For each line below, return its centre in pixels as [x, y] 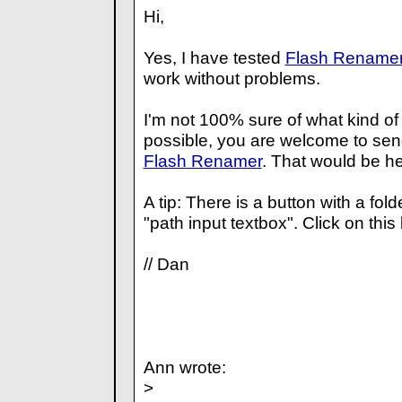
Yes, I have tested [214, 58]
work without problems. [232, 79]
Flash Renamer [202, 161]
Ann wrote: [184, 367]
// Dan [166, 264]
